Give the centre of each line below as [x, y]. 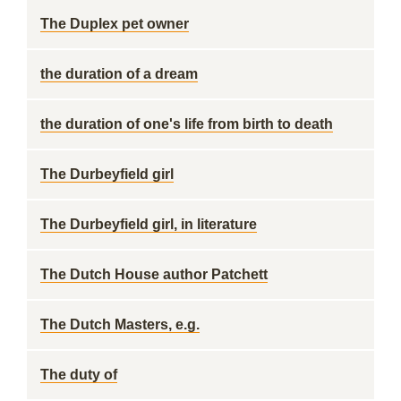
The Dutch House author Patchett [154, 274]
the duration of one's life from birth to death [187, 124]
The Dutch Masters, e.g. [120, 324]
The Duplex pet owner [115, 24]
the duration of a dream [119, 74]
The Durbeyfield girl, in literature [149, 224]
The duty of [79, 375]
